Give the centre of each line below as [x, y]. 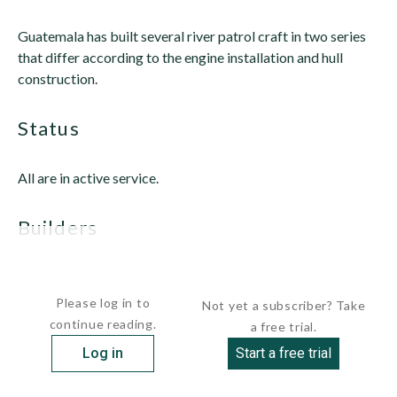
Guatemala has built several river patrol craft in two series [192, 36]
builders [64, 227]
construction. [58, 78]
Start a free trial [284, 353]
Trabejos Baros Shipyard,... [142, 277]
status [54, 128]
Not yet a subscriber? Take [284, 305]
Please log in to [103, 303]
